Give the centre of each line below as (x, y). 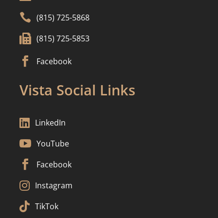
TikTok (47, 206)
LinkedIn (50, 122)
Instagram (54, 185)
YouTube (53, 143)
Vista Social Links (77, 90)
